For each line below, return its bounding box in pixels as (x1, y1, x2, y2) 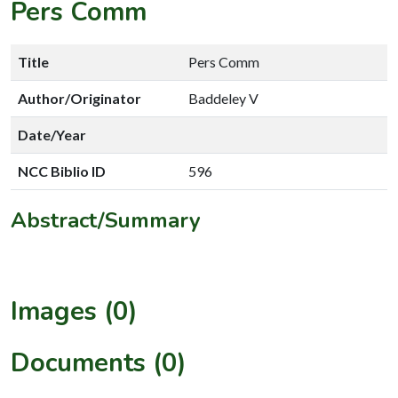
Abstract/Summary (11, 205, 201, 235)
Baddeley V (188, 89, 259, 107)
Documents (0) (11, 345, 187, 380)
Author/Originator (18, 89, 141, 107)
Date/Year (18, 125, 86, 143)
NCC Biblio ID (18, 162, 106, 179)
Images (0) (11, 293, 138, 329)
